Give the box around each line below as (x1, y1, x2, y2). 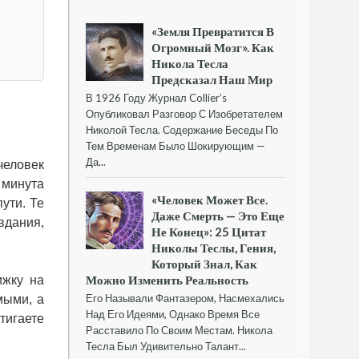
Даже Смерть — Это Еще (151, 208, 285, 224)
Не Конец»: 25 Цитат (151, 224, 267, 240)
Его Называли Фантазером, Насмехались (86, 292, 284, 305)
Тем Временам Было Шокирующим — (86, 139, 265, 152)
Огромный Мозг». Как (151, 39, 275, 54)
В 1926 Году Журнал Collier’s (86, 91, 227, 104)
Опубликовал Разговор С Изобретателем (86, 107, 283, 120)
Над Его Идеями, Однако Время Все (86, 308, 260, 321)
